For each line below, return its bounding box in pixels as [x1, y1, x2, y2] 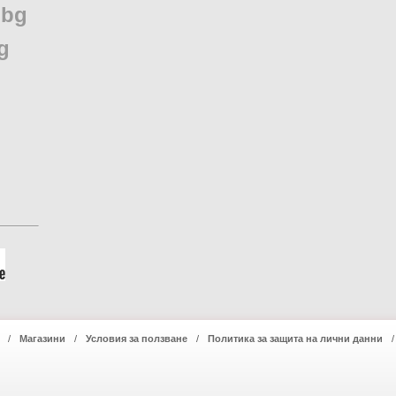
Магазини [19, 333, 65, 344]
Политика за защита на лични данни [208, 333, 383, 344]
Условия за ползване [86, 333, 187, 344]
